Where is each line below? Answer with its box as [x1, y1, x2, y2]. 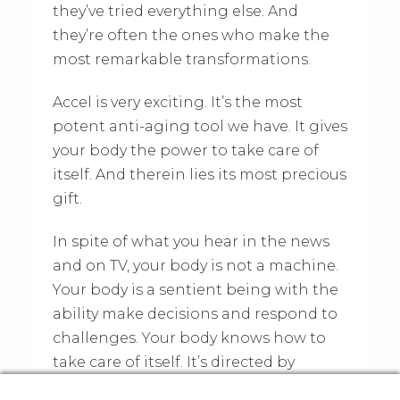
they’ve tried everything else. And [52, 3, 298, 21]
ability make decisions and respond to [52, 305, 337, 323]
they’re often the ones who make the [52, 27, 329, 45]
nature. [52, 378, 106, 396]
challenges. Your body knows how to [52, 329, 326, 347]
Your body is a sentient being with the [52, 281, 338, 299]
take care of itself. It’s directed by [52, 354, 295, 371]
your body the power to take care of [52, 142, 319, 160]
